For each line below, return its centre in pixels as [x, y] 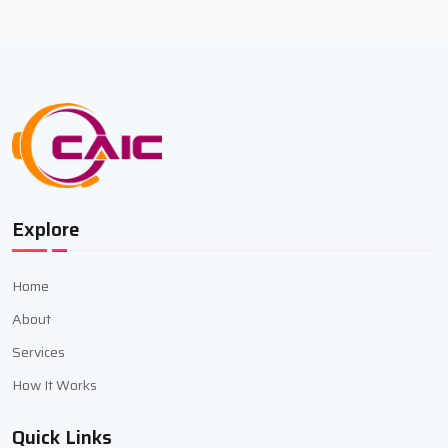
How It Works [54, 384]
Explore [46, 228]
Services [38, 351]
